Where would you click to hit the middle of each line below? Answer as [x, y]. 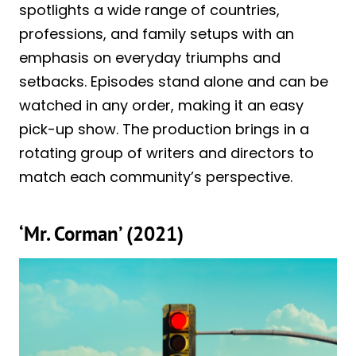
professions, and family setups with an [157, 34]
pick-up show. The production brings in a [164, 130]
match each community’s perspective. [156, 177]
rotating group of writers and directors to [166, 153]
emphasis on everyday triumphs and [150, 58]
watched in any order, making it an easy [161, 106]
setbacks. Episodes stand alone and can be [174, 82]
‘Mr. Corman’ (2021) [101, 233]
